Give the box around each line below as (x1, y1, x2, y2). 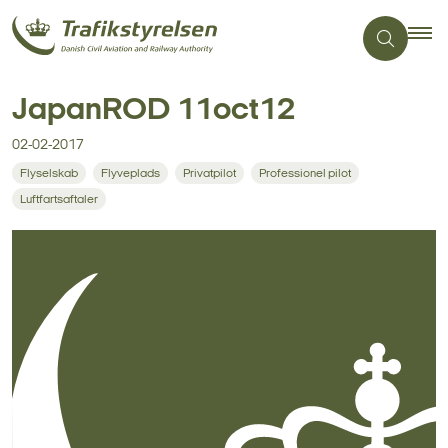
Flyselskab (20, 168, 78, 180)
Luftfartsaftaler (20, 194, 98, 206)
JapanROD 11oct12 (12, 95, 295, 127)
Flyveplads (101, 168, 160, 180)
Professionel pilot (259, 168, 351, 180)
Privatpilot (183, 168, 236, 180)
